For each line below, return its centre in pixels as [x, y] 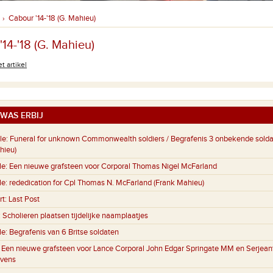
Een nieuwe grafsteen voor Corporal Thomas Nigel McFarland [113, 167]
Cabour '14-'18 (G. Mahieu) [52, 18]
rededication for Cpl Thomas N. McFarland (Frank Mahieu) [107, 183]
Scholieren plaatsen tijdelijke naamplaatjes [75, 216]
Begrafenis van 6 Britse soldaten [64, 232]
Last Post [24, 200]
